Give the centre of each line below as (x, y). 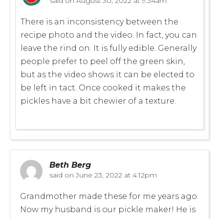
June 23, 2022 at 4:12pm (115, 175)
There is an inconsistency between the (99, 22)
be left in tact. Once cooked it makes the (103, 88)
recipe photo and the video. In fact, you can (109, 35)
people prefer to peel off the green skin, (103, 61)
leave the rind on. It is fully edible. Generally (109, 48)
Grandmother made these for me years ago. (109, 196)
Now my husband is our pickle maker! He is (108, 209)
